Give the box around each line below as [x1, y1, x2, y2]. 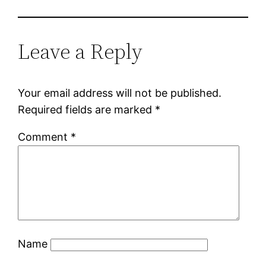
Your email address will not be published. [18, 86, 222, 99]
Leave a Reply [18, 36, 143, 66]
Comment [18, 130, 71, 143]
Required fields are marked [18, 103, 156, 116]
